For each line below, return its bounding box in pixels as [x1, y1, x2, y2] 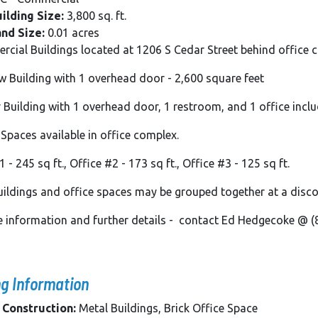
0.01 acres [45, 26, 99, 40]
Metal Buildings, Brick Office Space [76, 302, 258, 315]
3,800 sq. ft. [64, 9, 126, 23]
